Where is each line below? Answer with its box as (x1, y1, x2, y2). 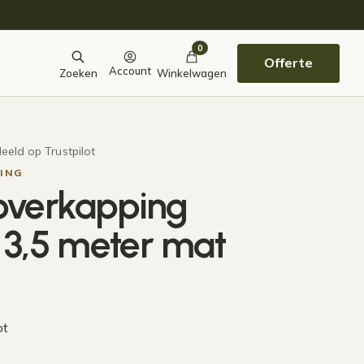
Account (109, 63, 151, 77)
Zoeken (58, 66, 97, 80)
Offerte (263, 54, 314, 71)
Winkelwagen (157, 66, 227, 80)
